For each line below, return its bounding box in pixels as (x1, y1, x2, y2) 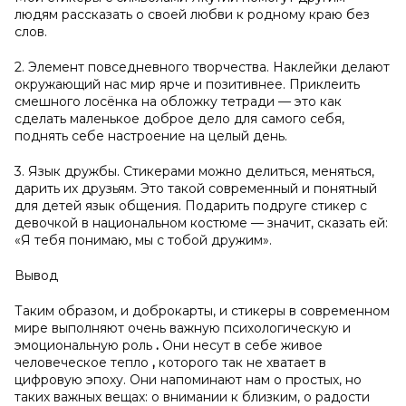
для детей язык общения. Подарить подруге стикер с (14, 198, 367, 214)
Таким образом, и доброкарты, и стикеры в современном (14, 303, 390, 319)
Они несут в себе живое (162, 337, 323, 353)
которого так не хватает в (159, 354, 326, 371)
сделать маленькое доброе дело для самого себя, (14, 111, 344, 127)
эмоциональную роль (14, 337, 156, 353)
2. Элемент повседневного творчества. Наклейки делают (14, 59, 390, 75)
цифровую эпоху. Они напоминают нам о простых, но (14, 372, 362, 388)
